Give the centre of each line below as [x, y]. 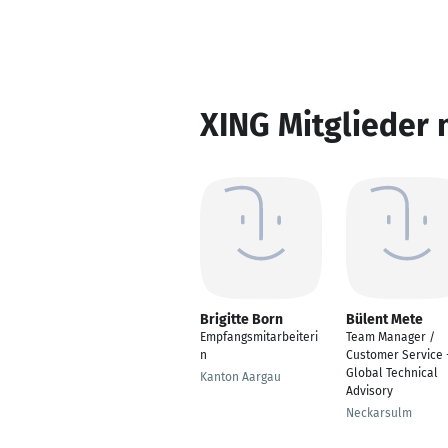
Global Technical [392, 373]
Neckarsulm [379, 413]
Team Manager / [390, 337]
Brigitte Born [241, 319]
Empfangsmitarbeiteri [259, 337]
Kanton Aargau [240, 377]
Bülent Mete [384, 319]
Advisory [369, 391]
